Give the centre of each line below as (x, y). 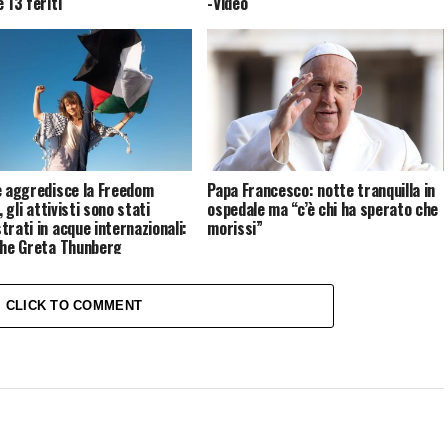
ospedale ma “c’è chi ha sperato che (323, 209)
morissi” (235, 228)
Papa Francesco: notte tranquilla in (321, 190)
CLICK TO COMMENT (74, 306)
